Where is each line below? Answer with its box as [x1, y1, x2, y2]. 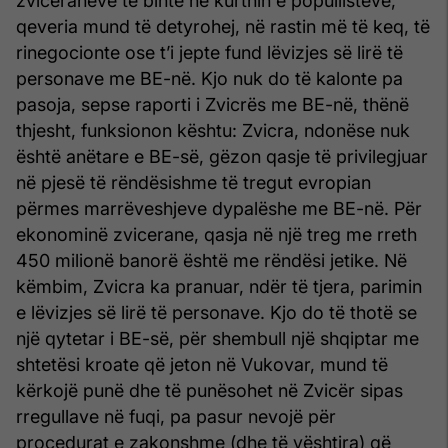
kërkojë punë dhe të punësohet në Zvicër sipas [16, 379, 403, 401]
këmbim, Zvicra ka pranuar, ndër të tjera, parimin [16, 275, 422, 297]
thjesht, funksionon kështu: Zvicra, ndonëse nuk [16, 119, 410, 141]
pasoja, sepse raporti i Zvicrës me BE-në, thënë [16, 93, 409, 115]
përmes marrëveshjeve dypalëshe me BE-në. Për [16, 197, 422, 219]
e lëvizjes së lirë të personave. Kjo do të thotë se [16, 301, 417, 323]
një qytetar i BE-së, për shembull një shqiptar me [16, 327, 419, 349]
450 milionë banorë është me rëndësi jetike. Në [16, 249, 407, 271]
